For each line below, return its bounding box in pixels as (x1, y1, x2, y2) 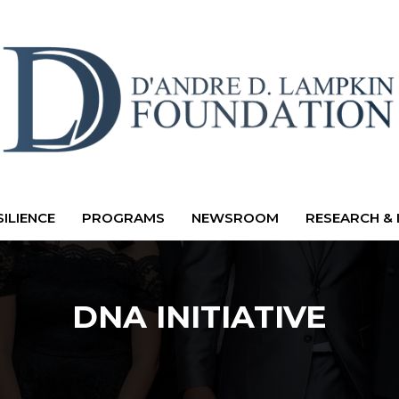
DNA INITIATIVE (72, 297, 327, 336)
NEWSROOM (191, 209, 279, 226)
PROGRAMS (81, 209, 165, 226)
